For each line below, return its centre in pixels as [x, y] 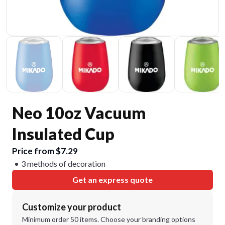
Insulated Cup [63, 134]
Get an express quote [113, 180]
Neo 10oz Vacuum [79, 113]
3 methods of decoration [63, 163]
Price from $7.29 [45, 151]
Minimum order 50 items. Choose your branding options [109, 219]
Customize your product [72, 207]
